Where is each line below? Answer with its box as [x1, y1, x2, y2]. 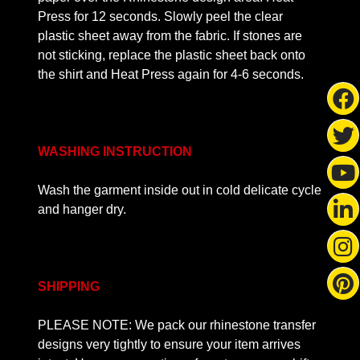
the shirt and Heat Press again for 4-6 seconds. [38, 67, 304, 81]
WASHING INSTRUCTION [38, 145, 192, 158]
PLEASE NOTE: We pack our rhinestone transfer [38, 318, 316, 332]
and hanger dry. [38, 202, 126, 216]
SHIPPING [38, 280, 100, 293]
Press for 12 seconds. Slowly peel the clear [38, 10, 283, 23]
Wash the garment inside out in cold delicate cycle [38, 183, 321, 197]
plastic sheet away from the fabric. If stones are [38, 29, 302, 43]
